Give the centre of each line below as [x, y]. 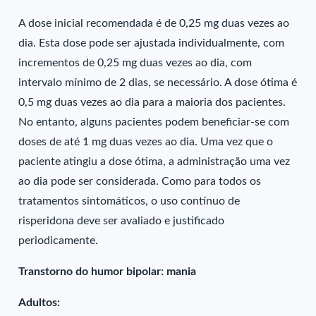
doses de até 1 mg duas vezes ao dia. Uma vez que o [146, 142]
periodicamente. [59, 241]
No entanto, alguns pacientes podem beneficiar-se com [154, 122]
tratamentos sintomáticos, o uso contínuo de [129, 201]
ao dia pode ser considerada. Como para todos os [140, 181]
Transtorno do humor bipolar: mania [108, 272]
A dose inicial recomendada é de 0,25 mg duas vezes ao [154, 23]
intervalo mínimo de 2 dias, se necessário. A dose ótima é [158, 83]
